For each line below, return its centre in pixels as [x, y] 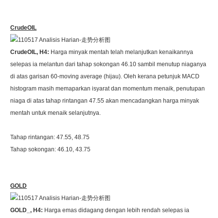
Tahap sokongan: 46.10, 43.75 [51, 149]
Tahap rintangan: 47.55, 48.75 [50, 137]
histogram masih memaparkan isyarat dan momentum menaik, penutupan [108, 89]
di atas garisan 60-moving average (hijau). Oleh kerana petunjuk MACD [105, 76]
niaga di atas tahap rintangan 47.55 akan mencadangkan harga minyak [105, 101]
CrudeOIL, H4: [31, 52]
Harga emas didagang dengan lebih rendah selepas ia [117, 210]
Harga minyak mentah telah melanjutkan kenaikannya [122, 52]
